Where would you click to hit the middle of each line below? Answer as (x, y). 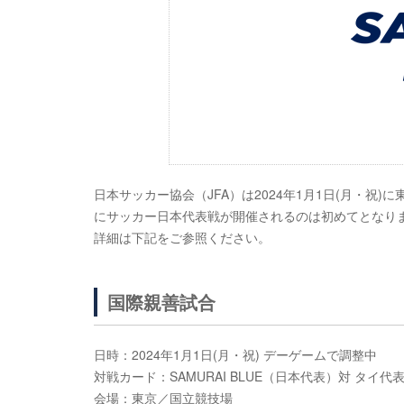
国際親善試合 (161, 302)
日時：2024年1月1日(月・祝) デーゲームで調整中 (235, 354)
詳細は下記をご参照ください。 (182, 237)
